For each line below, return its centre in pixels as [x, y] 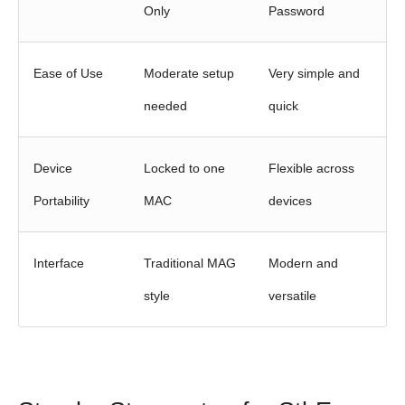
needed [165, 105]
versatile [292, 295]
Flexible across [311, 168]
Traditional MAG [190, 263]
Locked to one [184, 168]
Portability [61, 200]
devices [290, 200]
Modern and [303, 263]
